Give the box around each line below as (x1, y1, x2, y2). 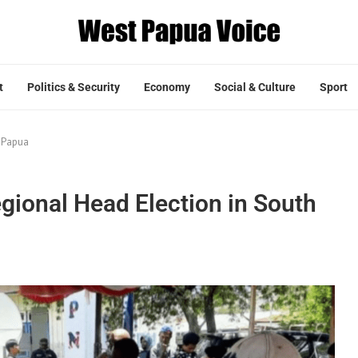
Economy (144, 80, 190, 93)
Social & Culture (214, 80, 296, 93)
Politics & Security (27, 80, 120, 93)
